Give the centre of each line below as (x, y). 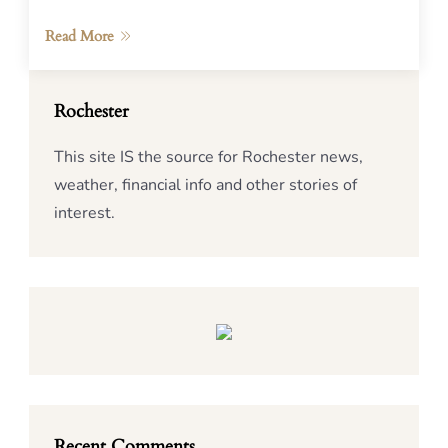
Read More (79, 36)
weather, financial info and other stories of (205, 185)
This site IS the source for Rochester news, (208, 157)
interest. (84, 213)
